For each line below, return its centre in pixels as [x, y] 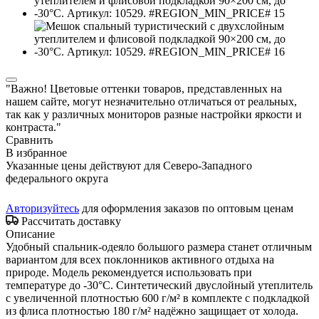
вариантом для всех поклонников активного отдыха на [140, 259]
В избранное [36, 152]
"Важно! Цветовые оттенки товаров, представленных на [144, 88]
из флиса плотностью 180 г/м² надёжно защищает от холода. [152, 310]
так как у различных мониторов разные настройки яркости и [154, 114]
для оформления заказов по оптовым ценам [186, 208]
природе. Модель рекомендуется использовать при [129, 272]
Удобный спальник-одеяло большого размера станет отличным [159, 246]
